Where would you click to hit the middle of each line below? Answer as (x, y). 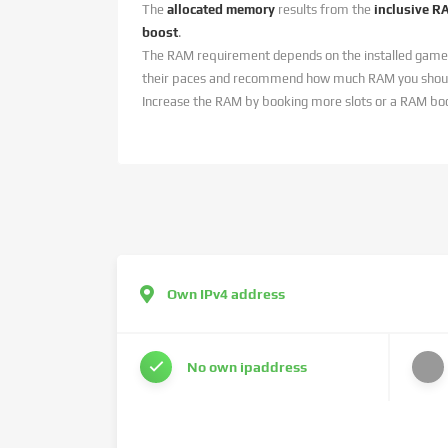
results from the (324, 9)
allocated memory (221, 9)
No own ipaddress (247, 366)
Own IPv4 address (226, 293)
